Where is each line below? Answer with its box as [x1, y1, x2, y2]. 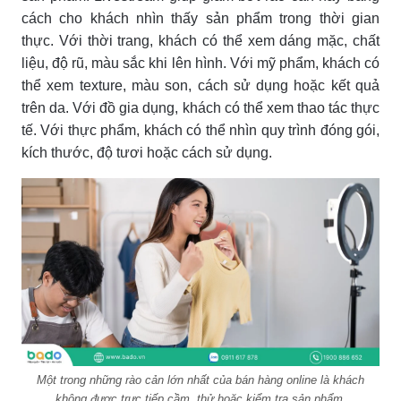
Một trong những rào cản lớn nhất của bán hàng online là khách [37, 372, 364, 387]
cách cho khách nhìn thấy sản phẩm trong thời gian [21, 10, 380, 26]
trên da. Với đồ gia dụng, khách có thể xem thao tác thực [21, 99, 380, 115]
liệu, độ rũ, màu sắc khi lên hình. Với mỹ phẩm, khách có [21, 55, 380, 71]
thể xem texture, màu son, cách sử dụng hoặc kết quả [21, 77, 380, 93]
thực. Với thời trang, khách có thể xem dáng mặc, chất [21, 32, 380, 48]
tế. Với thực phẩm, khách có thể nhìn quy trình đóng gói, [21, 122, 380, 138]
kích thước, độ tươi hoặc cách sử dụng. [21, 144, 272, 160]
